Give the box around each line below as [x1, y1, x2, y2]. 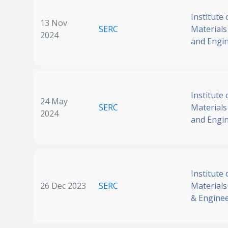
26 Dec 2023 [40, 180, 86, 192]
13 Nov [40, 17, 67, 29]
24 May [40, 96, 68, 107]
